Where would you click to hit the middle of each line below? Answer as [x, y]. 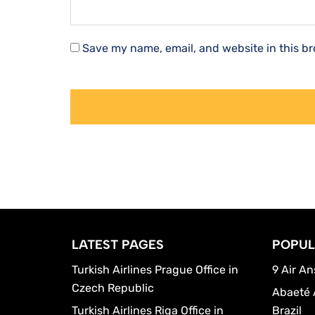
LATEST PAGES [118, 245]
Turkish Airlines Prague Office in [155, 270]
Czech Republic [113, 288]
